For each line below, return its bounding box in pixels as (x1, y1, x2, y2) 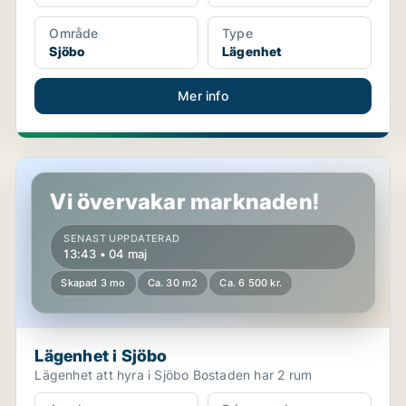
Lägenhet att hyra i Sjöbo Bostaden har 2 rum (192, 367, 313, 382)
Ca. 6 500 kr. (219, 276, 282, 289)
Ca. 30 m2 (147, 276, 198, 289)
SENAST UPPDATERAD (63, 232, 180, 245)
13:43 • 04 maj (63, 246, 148, 261)
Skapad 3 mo (61, 276, 126, 289)
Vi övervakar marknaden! (50, 188, 319, 215)
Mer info (178, 88, 228, 103)
